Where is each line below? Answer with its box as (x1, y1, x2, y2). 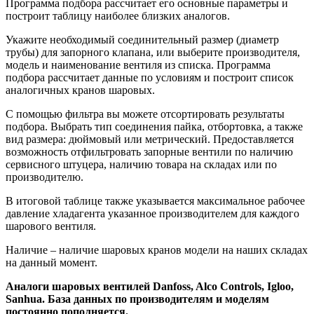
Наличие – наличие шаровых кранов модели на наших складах (6, 244, 308, 257)
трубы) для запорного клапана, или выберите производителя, (6, 46, 300, 59)
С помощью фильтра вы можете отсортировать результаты (6, 108, 285, 121)
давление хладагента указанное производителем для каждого (6, 207, 299, 220)
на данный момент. (6, 257, 97, 269)
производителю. (6, 171, 83, 184)
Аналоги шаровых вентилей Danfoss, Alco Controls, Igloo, (6, 280, 294, 293)
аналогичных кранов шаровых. (6, 84, 155, 97)
